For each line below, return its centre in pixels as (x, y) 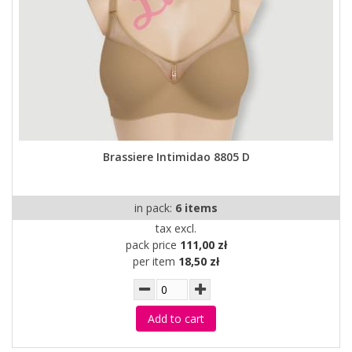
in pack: (155, 208)
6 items (196, 208)
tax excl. (176, 228)
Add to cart (176, 319)
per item (156, 261)
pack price (152, 245)
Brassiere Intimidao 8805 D (176, 157)
